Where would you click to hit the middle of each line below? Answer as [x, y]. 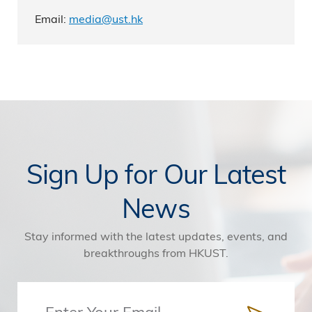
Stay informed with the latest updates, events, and [156, 236]
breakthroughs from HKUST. [156, 252]
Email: [52, 18]
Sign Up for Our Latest [156, 173]
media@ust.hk [106, 18]
